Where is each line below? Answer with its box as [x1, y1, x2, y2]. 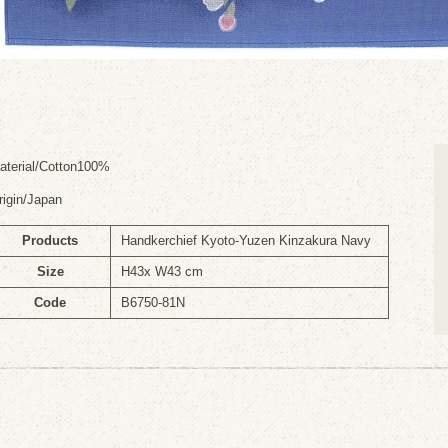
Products [22, 233, 78, 248]
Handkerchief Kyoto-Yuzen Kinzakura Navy [121, 233, 371, 248]
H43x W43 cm [121, 264, 203, 279]
